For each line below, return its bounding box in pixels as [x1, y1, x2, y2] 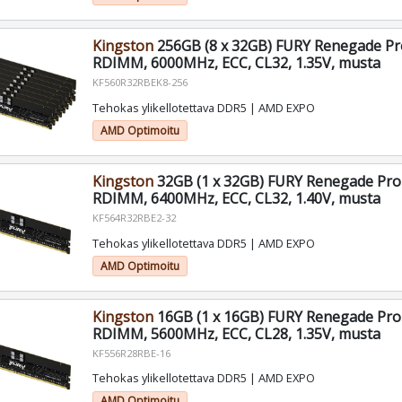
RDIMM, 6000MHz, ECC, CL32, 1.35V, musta [92, 52, 380, 73]
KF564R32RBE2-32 [92, 210, 176, 224]
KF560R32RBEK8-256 [92, 74, 188, 89]
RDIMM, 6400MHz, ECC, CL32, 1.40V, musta [92, 188, 380, 208]
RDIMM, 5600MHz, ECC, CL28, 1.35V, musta [92, 323, 380, 344]
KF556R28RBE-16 [92, 345, 170, 360]
